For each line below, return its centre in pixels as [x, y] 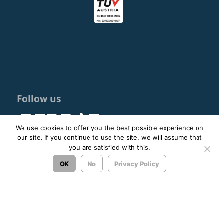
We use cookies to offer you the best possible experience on [109, 128]
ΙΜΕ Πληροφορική [133, 170]
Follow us [39, 98]
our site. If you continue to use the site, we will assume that [109, 137]
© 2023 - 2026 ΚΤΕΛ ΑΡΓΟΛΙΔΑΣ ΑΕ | [80, 159]
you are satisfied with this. [109, 147]
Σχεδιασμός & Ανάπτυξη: [62, 170]
